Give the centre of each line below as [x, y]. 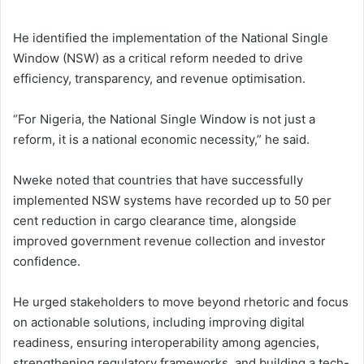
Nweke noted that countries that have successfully [158, 180]
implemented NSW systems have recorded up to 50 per [172, 201]
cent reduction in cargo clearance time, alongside [155, 221]
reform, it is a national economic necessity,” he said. [161, 140]
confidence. [47, 262]
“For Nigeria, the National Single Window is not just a [164, 119]
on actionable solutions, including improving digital [159, 323]
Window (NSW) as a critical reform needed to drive [158, 58]
